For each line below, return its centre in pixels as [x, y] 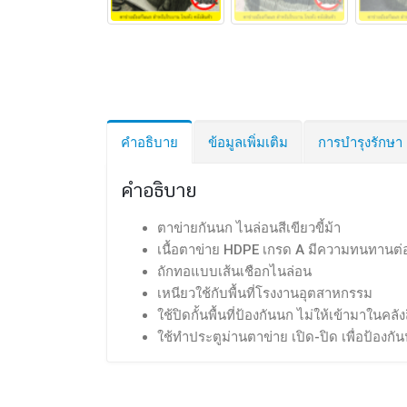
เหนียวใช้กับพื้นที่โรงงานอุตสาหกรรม [265, 293]
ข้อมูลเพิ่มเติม [248, 142]
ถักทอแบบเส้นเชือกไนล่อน [234, 271]
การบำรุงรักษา [360, 142]
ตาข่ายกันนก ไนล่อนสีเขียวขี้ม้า [249, 228]
